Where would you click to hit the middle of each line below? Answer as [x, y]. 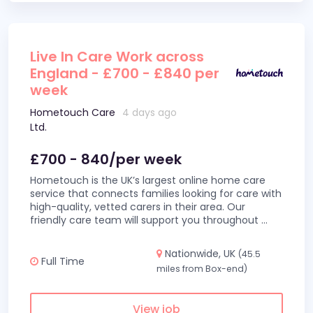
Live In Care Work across [117, 57]
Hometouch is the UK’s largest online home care [148, 180]
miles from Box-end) [202, 269]
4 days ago [150, 112]
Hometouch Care [73, 112]
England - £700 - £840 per [125, 73]
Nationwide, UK [200, 254]
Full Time [61, 261]
